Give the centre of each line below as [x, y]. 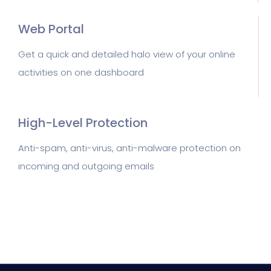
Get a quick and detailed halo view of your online [127, 54]
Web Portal [51, 29]
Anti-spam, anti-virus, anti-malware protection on [129, 148]
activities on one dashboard [81, 72]
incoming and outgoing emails [86, 166]
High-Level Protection [83, 123]
